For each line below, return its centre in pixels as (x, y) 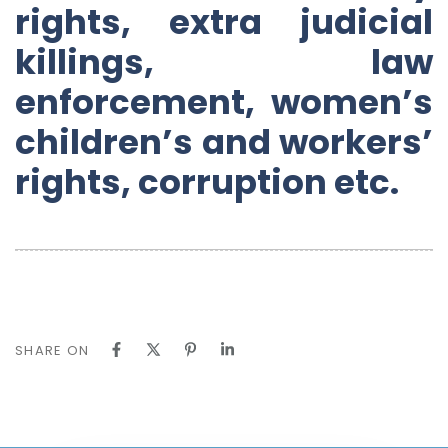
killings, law (224, 61)
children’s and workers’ (224, 141)
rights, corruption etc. (207, 181)
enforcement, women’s (224, 101)
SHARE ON (52, 350)
